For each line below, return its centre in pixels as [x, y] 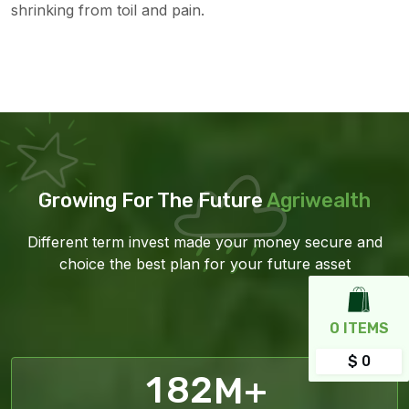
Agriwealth [319, 200]
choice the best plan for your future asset [204, 264]
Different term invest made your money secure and [204, 242]
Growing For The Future [152, 200]
